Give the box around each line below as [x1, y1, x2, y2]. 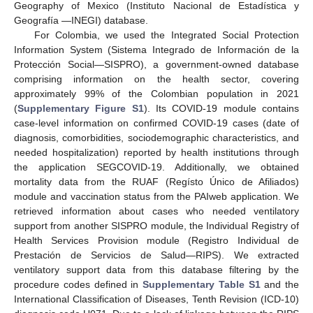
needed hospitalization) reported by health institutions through [14, 147, 299, 159]
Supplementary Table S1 [143, 279, 261, 291]
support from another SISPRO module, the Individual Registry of [14, 220, 299, 232]
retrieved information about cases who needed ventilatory [14, 205, 299, 217]
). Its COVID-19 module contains [143, 103, 300, 115]
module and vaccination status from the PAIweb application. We [14, 191, 299, 203]
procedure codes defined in [14, 279, 143, 291]
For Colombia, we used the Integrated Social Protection [34, 29, 299, 41]
